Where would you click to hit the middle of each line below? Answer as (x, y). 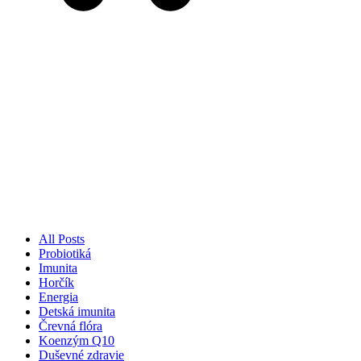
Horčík (56, 283)
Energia (58, 297)
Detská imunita (77, 312)
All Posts (62, 239)
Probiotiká (65, 254)
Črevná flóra (71, 326)
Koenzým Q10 (77, 341)
